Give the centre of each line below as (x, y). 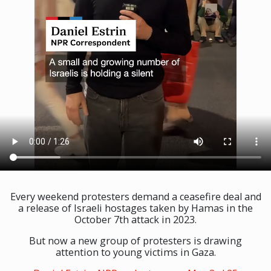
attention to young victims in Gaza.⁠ (135, 252)
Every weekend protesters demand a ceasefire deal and (135, 196)
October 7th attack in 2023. (135, 219)
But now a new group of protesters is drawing (135, 240)
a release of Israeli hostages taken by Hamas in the (135, 208)
